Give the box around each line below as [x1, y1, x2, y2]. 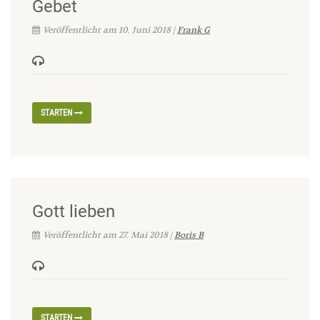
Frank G [177, 24, 210, 35]
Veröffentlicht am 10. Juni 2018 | [43, 24, 177, 35]
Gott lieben [32, 201, 115, 221]
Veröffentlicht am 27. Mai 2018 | [43, 229, 174, 240]
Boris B [174, 229, 204, 240]
